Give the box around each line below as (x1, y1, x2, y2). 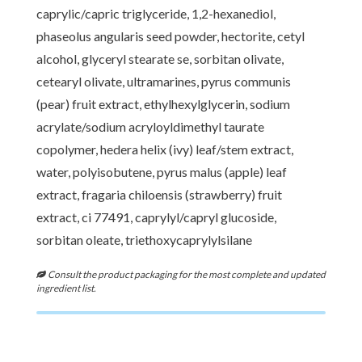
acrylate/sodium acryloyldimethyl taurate (36, 119, 264, 135)
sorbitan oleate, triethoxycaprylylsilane (36, 232, 252, 248)
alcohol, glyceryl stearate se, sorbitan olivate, (36, 51, 284, 67)
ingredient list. (36, 282, 96, 295)
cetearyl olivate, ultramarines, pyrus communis (36, 74, 291, 90)
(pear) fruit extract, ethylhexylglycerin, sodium (36, 96, 290, 112)
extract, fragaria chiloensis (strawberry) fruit (36, 187, 282, 203)
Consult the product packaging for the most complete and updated (46, 268, 326, 281)
